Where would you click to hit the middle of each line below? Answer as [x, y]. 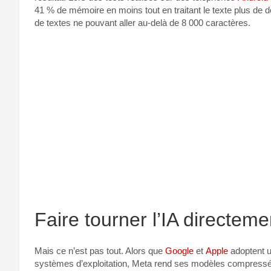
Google [179, 250]
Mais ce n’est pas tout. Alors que [100, 250]
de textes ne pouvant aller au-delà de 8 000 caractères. [142, 22]
